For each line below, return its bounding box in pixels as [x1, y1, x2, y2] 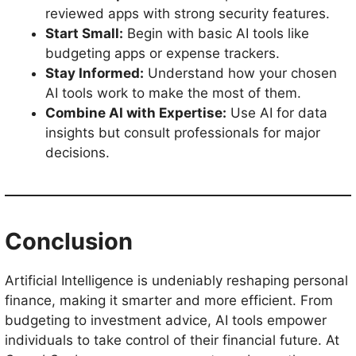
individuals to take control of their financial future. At [5, 332, 339, 348]
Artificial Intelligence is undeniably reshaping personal [5, 273, 348, 288]
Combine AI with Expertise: [45, 105, 226, 121]
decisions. [45, 145, 110, 161]
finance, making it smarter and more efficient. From [5, 292, 333, 308]
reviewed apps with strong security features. [45, 6, 330, 21]
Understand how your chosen [144, 65, 337, 81]
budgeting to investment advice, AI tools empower [5, 312, 327, 328]
